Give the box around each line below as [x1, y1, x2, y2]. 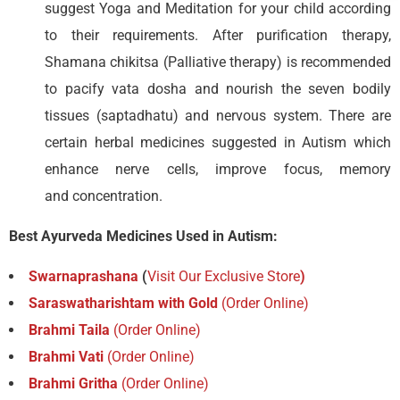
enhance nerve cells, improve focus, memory [45, 160, 391, 178]
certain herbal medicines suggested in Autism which [45, 133, 391, 151]
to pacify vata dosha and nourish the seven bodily [45, 79, 391, 97]
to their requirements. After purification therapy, [45, 26, 391, 44]
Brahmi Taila [29, 321, 113, 338]
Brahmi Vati [29, 347, 104, 365]
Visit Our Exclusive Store [147, 267, 300, 285]
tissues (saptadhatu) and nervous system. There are [45, 106, 391, 124]
